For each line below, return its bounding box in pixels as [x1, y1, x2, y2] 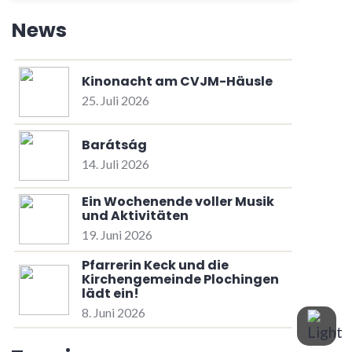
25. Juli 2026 [81, 92, 149, 108]
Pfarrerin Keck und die [81, 255, 229, 274]
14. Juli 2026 [81, 156, 149, 172]
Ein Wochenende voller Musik [81, 192, 274, 211]
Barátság [81, 136, 147, 155]
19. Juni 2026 [81, 227, 152, 243]
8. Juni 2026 [81, 304, 145, 320]
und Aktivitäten [81, 207, 189, 225]
